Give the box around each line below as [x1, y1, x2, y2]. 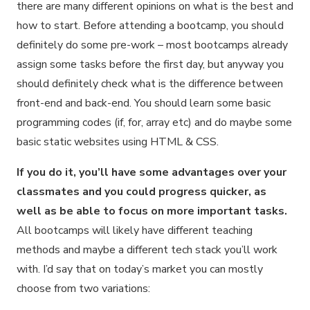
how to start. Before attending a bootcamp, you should [17, 17, 284, 33]
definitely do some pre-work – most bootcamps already [17, 37, 288, 53]
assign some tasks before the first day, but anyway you [17, 56, 284, 72]
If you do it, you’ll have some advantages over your [17, 164, 286, 180]
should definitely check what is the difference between [17, 75, 283, 91]
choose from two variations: [17, 280, 150, 296]
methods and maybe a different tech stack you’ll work [17, 241, 277, 257]
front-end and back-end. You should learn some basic [17, 95, 271, 111]
